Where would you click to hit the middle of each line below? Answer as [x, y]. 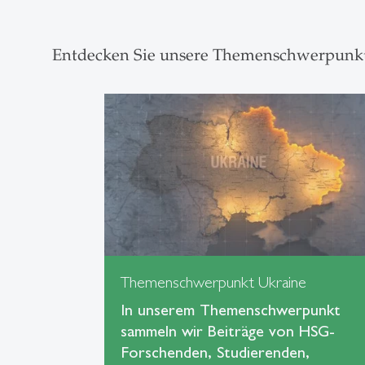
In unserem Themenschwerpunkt [231, 309]
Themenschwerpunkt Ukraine [213, 281]
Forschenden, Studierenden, [215, 352]
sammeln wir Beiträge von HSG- [228, 330]
